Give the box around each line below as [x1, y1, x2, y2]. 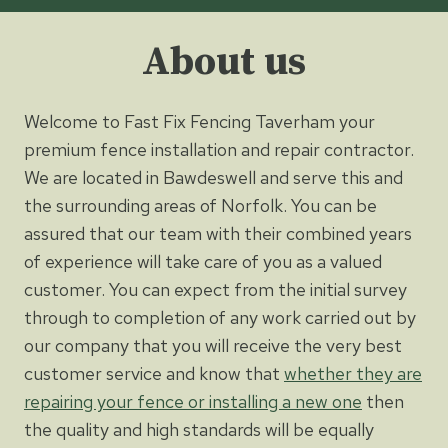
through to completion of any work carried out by [24, 305, 416, 329]
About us [142, 36, 306, 87]
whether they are [284, 361, 422, 385]
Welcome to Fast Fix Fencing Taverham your [24, 109, 375, 133]
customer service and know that [24, 361, 284, 385]
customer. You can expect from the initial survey [24, 277, 407, 301]
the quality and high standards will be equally [24, 417, 374, 441]
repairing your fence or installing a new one [24, 389, 362, 413]
